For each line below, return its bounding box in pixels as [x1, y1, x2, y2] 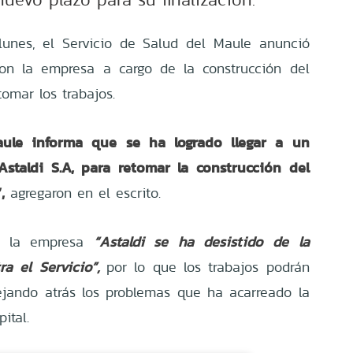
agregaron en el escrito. [5, 182, 162, 203]
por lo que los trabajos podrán [106, 256, 310, 277]
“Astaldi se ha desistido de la [93, 231, 310, 252]
